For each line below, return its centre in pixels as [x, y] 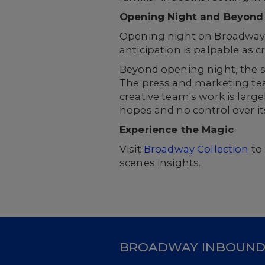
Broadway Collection [196, 149]
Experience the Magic [177, 130]
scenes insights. [160, 163]
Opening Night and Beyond [192, 17]
